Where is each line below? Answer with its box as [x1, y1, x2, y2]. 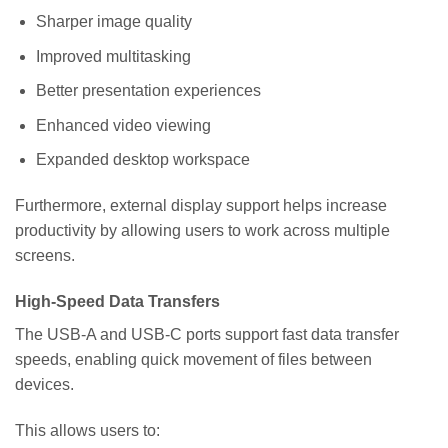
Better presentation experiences [35, 82, 261, 100]
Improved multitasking [35, 47, 191, 65]
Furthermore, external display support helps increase [15, 197, 387, 215]
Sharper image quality [35, 13, 192, 31]
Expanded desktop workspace [35, 151, 250, 169]
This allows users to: [15, 421, 160, 439]
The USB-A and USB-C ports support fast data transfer [15, 326, 399, 344]
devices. [15, 376, 74, 394]
